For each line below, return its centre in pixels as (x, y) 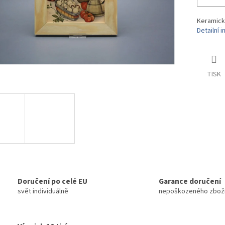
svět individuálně (43, 192)
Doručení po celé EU (52, 182)
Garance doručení (190, 182)
